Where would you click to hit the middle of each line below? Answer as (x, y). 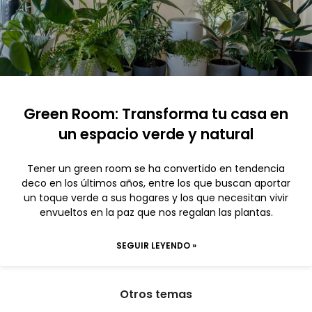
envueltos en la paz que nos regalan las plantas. (156, 212)
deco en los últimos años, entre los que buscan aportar (156, 183)
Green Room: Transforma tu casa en (156, 114)
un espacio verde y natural (156, 134)
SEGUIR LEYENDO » (156, 245)
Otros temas (156, 294)
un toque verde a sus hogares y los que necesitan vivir (156, 198)
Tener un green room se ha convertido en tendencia (156, 169)
